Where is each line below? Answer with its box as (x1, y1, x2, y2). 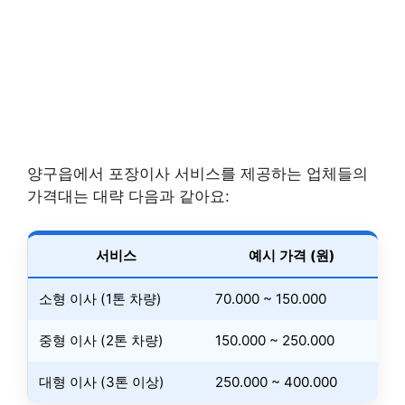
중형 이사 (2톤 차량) (39, 332, 164, 349)
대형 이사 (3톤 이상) (39, 373, 165, 391)
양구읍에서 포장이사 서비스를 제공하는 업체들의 (27, 164, 368, 183)
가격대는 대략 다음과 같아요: (27, 186, 230, 205)
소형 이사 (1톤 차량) (39, 290, 162, 307)
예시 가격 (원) (248, 247, 334, 264)
